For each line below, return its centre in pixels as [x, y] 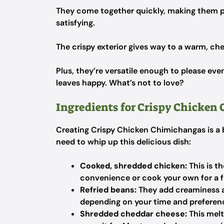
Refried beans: [108, 190]
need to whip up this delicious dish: [123, 142]
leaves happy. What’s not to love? [120, 83]
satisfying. [75, 23]
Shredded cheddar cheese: [133, 214]
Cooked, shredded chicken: [133, 166]
